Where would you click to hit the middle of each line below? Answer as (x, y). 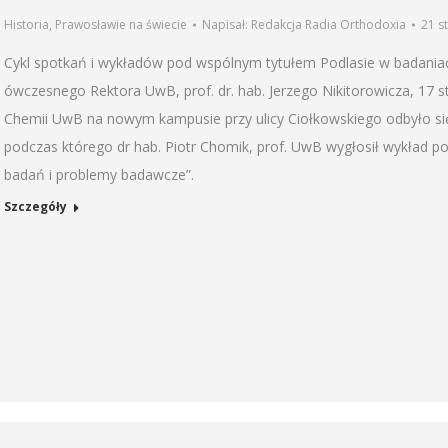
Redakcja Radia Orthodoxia (328, 24)
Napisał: (226, 24)
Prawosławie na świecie (121, 24)
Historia (26, 24)
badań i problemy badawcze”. (99, 174)
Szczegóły (35, 206)
